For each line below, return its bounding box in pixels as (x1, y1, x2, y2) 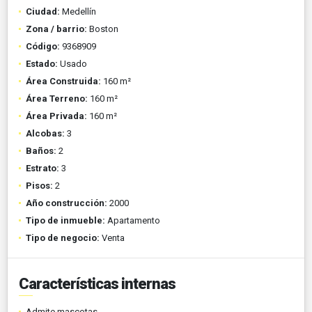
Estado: (26, 58, 58, 69)
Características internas (19, 274, 175, 292)
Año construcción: (26, 197, 107, 208)
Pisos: (26, 180, 53, 191)
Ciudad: (26, 6, 60, 17)
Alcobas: (26, 127, 65, 139)
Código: (26, 40, 60, 52)
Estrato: (26, 162, 59, 173)
